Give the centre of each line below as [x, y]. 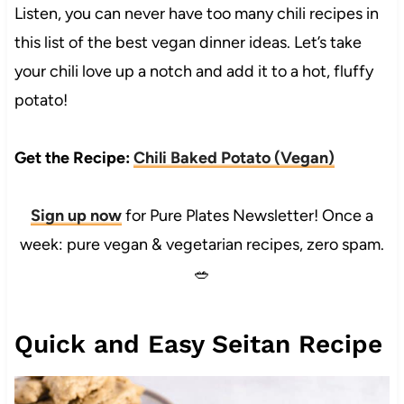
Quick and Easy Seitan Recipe [198, 344]
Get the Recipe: [73, 158]
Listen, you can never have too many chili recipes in [196, 14]
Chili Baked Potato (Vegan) [234, 158]
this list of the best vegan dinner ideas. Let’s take [188, 43]
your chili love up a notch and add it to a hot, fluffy [193, 72]
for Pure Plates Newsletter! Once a [248, 216]
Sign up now [76, 216]
